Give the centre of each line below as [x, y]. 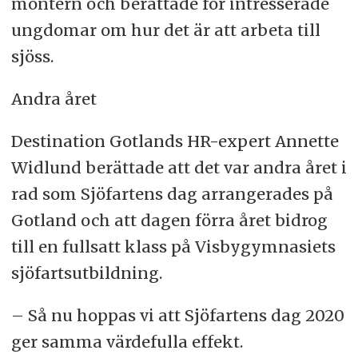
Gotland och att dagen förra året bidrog [169, 221]
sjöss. [34, 57]
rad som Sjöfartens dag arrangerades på [172, 194]
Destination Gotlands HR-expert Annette [175, 141]
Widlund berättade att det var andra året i [179, 168]
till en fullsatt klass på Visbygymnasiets [173, 247]
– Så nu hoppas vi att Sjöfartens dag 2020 [177, 315]
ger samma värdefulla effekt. [127, 341]
